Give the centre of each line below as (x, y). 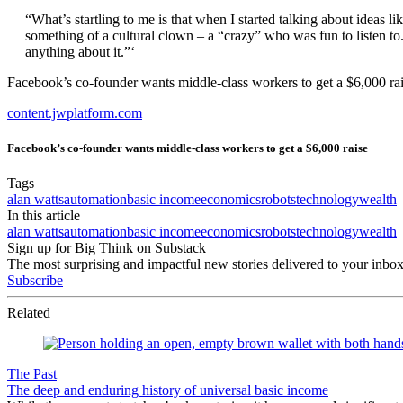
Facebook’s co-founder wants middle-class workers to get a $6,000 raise (188, 148)
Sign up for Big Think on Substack (107, 247)
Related (29, 312)
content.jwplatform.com (75, 112)
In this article (44, 215)
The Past (32, 373)
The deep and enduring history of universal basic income (168, 390)
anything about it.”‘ (80, 51)
